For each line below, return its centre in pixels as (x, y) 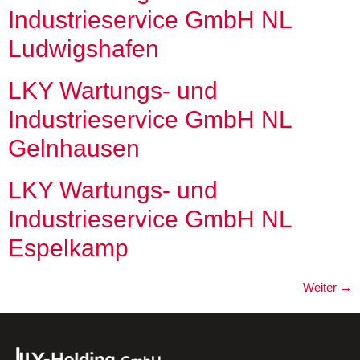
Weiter (321, 287)
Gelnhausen (74, 148)
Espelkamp (68, 248)
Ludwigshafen (84, 49)
